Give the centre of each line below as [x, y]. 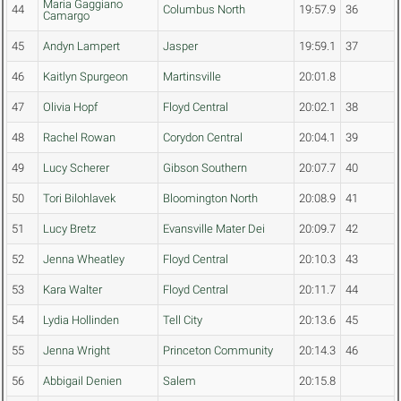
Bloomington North [210, 199]
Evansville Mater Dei [214, 229]
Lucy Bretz [69, 229]
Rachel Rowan [79, 138]
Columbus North [204, 10]
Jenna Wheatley [84, 260]
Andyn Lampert [81, 47]
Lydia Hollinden [81, 320]
